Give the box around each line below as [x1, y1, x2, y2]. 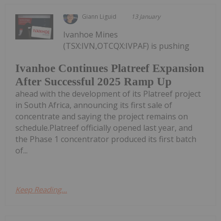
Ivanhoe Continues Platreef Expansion [15, 62, 204, 75]
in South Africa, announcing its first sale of [15, 100, 172, 111]
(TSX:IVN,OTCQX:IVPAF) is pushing [63, 40, 190, 51]
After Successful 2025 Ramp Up [15, 75, 172, 88]
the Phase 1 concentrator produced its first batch [15, 134, 196, 145]
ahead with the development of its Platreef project [15, 88, 201, 100]
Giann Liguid [82, 12, 117, 21]
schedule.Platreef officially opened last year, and [15, 122, 192, 134]
